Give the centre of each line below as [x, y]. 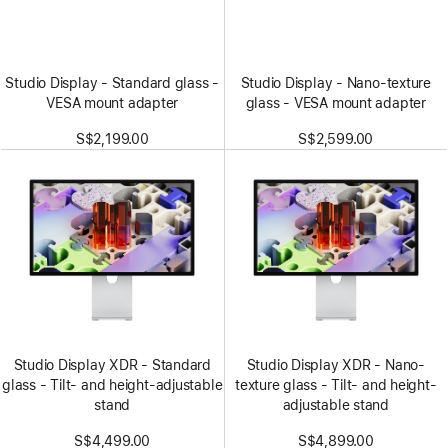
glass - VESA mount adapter [335, 102]
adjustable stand [335, 405]
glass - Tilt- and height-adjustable [112, 385]
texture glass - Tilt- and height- [335, 385]
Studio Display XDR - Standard [112, 365]
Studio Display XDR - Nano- [335, 365]
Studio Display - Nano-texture [335, 82]
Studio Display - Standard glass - [112, 82]
